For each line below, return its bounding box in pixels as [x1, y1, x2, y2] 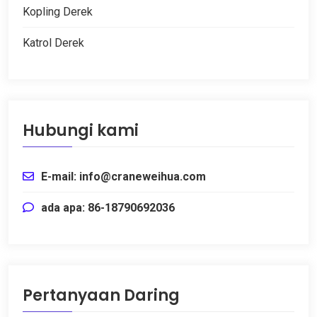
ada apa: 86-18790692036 [41, 200, 175, 214]
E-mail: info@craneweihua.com [41, 169, 206, 183]
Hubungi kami [23, 119, 139, 142]
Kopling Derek [23, 4, 93, 18]
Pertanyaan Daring [23, 284, 180, 306]
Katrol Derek [23, 35, 84, 50]
